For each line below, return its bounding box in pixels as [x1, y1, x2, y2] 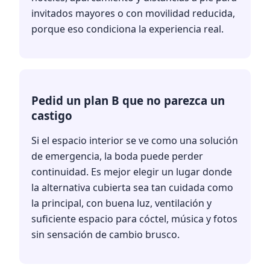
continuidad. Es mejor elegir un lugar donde [31, 165, 232, 179]
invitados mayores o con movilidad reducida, [31, 7, 235, 20]
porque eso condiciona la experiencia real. [31, 22, 224, 36]
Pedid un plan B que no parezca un [31, 93, 225, 108]
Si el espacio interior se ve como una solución [31, 134, 238, 148]
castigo [31, 108, 72, 124]
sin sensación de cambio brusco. [31, 228, 180, 242]
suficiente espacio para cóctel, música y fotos [31, 212, 237, 226]
